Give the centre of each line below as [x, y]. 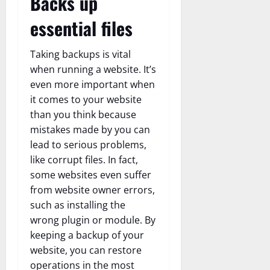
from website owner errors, [93, 190]
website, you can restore [86, 250]
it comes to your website [86, 100]
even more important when [93, 85]
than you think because [83, 115]
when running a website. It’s [93, 70]
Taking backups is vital [80, 55]
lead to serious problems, [88, 145]
